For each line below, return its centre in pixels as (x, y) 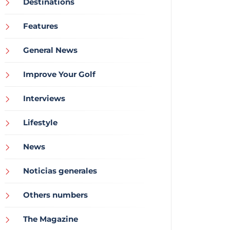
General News (50, 50)
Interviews (44, 98)
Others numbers (55, 195)
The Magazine (51, 219)
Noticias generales (60, 170)
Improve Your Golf (59, 74)
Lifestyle (40, 122)
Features (41, 26)
